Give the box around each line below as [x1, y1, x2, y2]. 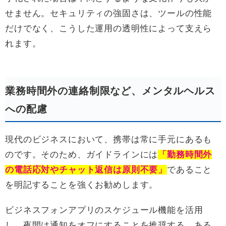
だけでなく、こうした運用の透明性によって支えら [5, 23, 212, 33]
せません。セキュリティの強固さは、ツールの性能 [5, 8, 212, 18]
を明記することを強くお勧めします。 [5, 180, 158, 190]
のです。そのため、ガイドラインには [5, 149, 158, 159]
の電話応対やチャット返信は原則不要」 [5, 164, 167, 175]
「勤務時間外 [158, 149, 212, 159]
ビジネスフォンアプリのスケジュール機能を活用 [5, 205, 203, 215]
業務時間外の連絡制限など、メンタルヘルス [5, 85, 215, 96]
